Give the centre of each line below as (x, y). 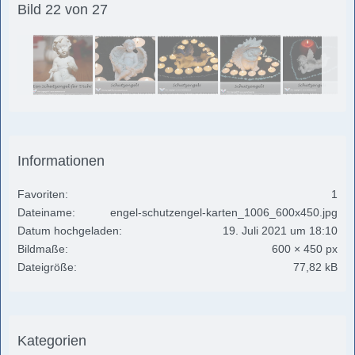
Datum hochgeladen (68, 230)
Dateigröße (46, 267)
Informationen (61, 160)
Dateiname (45, 212)
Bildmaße (41, 248)
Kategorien (52, 340)
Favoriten (41, 194)
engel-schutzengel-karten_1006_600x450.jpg (224, 212)
